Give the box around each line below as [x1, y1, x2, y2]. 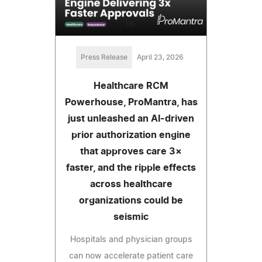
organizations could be [79, 196, 183, 206]
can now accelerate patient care [69, 252, 193, 261]
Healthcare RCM [94, 81, 168, 91]
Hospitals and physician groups [70, 236, 192, 244]
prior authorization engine [71, 130, 191, 140]
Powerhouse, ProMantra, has [64, 98, 198, 108]
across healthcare [89, 180, 173, 189]
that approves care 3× [80, 147, 182, 157]
